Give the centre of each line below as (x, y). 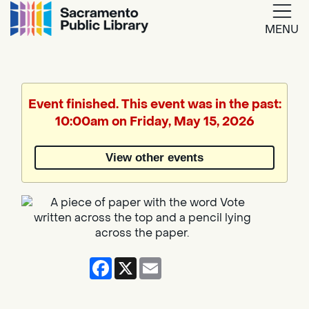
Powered (135, 137)
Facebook (139, 262)
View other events (154, 158)
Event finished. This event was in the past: (154, 104)
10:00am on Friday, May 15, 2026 (154, 122)
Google (192, 53)
